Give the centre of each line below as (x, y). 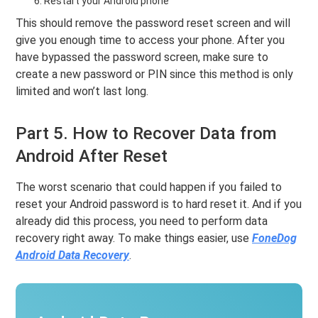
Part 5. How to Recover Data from (147, 134)
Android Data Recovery (73, 256)
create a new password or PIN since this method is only (155, 75)
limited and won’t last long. (82, 92)
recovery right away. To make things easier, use (134, 238)
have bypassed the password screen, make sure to (142, 57)
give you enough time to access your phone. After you (150, 40)
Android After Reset (92, 157)
